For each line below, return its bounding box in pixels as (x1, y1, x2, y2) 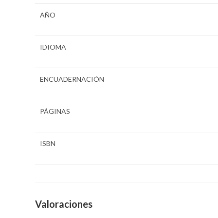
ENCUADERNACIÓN (40, 74, 104, 83)
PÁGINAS (40, 107, 70, 115)
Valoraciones (35, 198, 92, 210)
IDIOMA (40, 42, 66, 51)
